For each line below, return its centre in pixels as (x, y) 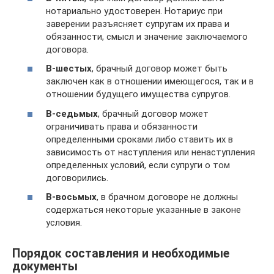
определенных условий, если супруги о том (138, 165)
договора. (67, 49)
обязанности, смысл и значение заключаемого (147, 36)
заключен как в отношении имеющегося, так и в (150, 81)
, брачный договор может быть (160, 68)
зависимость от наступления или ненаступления (150, 152)
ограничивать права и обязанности (122, 126)
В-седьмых (72, 113)
